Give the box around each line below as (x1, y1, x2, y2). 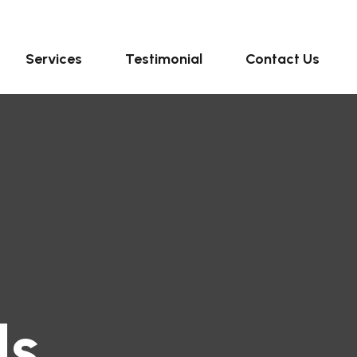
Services (25, 50, 82, 68)
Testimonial (125, 50, 202, 68)
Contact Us (245, 50, 320, 68)
